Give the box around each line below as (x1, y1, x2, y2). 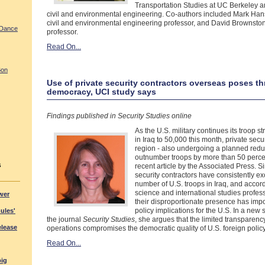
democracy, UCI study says (47, 87, 156, 96)
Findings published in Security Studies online (47, 112, 192, 120)
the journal (47, 215, 83, 224)
